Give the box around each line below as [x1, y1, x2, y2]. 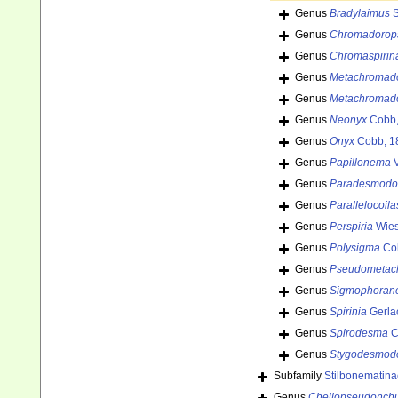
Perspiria [330, 220, 373, 234]
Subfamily [274, 370, 324, 383]
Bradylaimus [330, 7, 390, 20]
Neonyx [330, 114, 367, 127]
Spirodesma [330, 327, 388, 340]
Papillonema [330, 156, 391, 170]
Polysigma [330, 242, 380, 255]
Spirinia [330, 306, 367, 319]
